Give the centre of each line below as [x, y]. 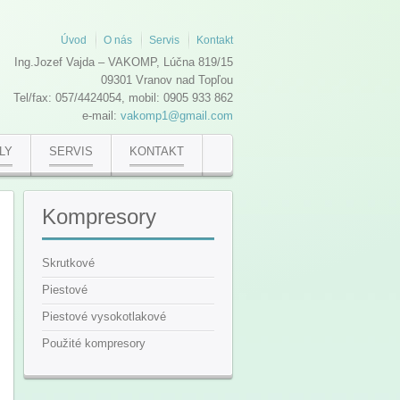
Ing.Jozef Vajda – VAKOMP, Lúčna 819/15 [124, 62]
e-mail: [101, 116]
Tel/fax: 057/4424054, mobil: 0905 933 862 [123, 98]
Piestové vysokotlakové [104, 317]
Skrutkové [68, 263]
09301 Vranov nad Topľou [167, 80]
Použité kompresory [94, 343]
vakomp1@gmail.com [177, 116]
